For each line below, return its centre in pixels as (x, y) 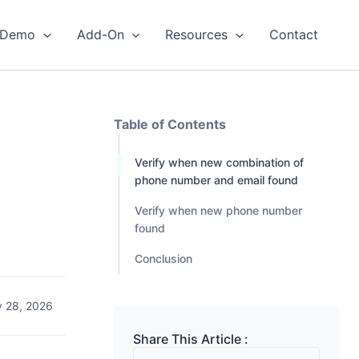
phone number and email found (216, 179)
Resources (197, 35)
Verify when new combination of (219, 162)
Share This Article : (190, 339)
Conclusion (163, 258)
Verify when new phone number (218, 210)
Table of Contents (169, 124)
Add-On (100, 35)
